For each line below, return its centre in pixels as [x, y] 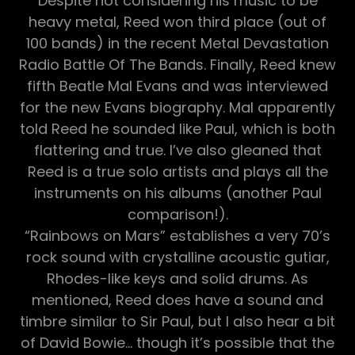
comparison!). [177, 214]
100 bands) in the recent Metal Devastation [177, 43]
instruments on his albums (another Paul [177, 193]
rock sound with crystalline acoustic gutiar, [177, 257]
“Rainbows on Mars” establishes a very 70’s [177, 235]
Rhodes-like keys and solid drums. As [177, 278]
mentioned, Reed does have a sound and [177, 300]
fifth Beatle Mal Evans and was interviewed [177, 86]
